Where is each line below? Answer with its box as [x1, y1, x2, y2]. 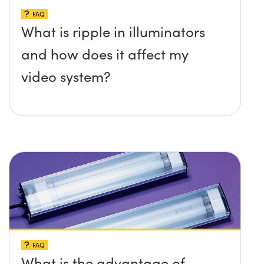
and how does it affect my [21, 44, 189, 63]
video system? [21, 66, 111, 85]
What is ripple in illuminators [21, 21, 205, 41]
